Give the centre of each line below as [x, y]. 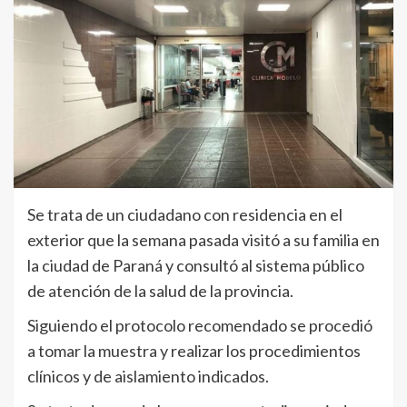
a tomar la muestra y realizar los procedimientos [194, 351]
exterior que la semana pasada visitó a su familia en [203, 240]
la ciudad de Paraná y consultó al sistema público [196, 266]
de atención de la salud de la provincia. [160, 291]
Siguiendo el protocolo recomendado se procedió [200, 326]
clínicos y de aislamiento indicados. [148, 377]
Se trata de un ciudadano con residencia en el [185, 215]
